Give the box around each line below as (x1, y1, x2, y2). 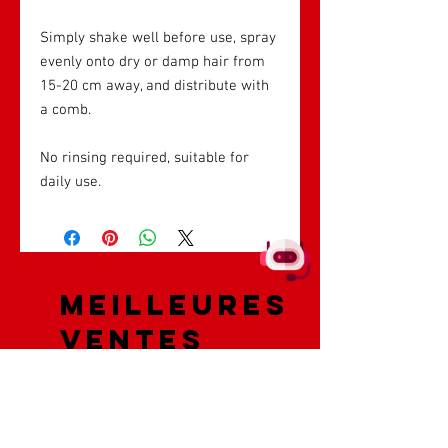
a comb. (40, 100, 91, 119)
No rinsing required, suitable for (40, 148, 249, 167)
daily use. (40, 172, 101, 191)
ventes (60, 321, 205, 358)
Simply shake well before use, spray (40, 28, 276, 47)
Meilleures (60, 286, 289, 323)
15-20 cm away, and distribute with (40, 76, 269, 95)
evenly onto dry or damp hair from (40, 52, 265, 71)
